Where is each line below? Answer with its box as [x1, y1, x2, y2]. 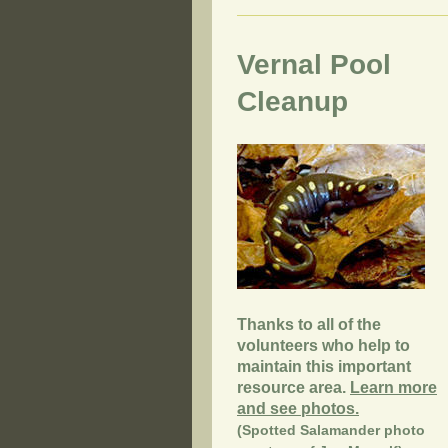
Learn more [350, 378, 437, 396]
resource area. [237, 378, 350, 396]
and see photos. [237, 399, 359, 417]
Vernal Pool [237, 48, 391, 80]
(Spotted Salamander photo [237, 421, 425, 438]
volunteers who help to [237, 336, 410, 354]
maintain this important [237, 357, 411, 375]
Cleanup [237, 85, 348, 117]
